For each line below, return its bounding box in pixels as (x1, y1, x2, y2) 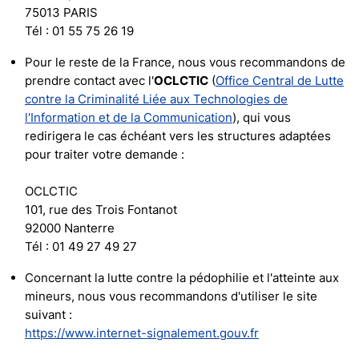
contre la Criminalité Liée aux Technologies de (25, 91, 288, 107)
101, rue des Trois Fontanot (25, 202, 177, 217)
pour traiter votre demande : (25, 147, 184, 162)
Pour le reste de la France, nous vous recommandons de (25, 54, 345, 70)
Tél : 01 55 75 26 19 (25, 23, 134, 38)
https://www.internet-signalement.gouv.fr (25, 325, 259, 341)
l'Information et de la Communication (25, 110, 232, 125)
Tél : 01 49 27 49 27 (25, 239, 137, 254)
